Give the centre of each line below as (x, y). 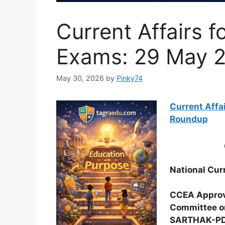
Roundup (189, 119)
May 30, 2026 (80, 78)
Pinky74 (130, 78)
